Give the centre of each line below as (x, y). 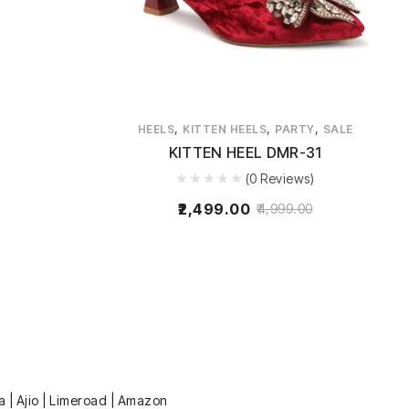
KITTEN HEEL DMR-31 (245, 152)
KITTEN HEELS (225, 129)
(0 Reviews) (280, 178)
